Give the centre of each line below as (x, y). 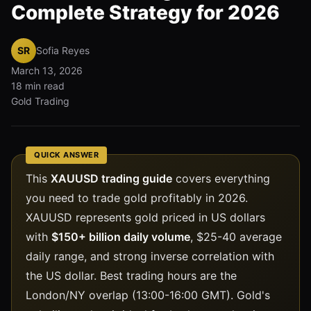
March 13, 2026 (47, 70)
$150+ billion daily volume (121, 236)
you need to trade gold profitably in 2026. (137, 197)
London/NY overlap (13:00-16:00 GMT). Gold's (148, 295)
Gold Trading (40, 101)
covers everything (221, 178)
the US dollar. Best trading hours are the (131, 275)
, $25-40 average (236, 236)
